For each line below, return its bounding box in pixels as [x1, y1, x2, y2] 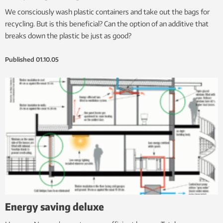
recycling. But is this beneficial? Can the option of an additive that [5, 19, 209, 28]
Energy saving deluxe [5, 200, 104, 213]
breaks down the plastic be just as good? [5, 31, 131, 40]
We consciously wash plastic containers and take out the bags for [5, 7, 210, 16]
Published [5, 55, 34, 63]
